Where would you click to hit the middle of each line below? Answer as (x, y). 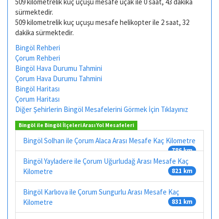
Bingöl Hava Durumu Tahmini (59, 68)
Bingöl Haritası (37, 89)
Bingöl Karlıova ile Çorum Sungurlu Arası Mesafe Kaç (101, 192)
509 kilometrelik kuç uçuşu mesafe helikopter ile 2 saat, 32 (102, 22)
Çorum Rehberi (38, 58)
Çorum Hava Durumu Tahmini (59, 78)
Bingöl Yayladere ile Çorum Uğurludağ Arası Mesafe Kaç (106, 161)
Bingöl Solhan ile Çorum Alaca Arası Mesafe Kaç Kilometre (109, 140)
